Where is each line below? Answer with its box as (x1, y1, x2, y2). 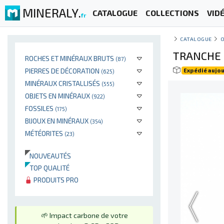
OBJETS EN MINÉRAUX (25, 91, 91, 100)
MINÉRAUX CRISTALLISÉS (25, 79, 101, 87)
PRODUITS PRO (32, 175, 78, 184)
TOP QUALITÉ (25, 163, 69, 172)
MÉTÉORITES (25, 129, 64, 137)
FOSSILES (25, 104, 55, 112)
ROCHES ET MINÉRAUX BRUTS (25, 54, 115, 62)
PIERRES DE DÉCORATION (25, 66, 101, 75)
